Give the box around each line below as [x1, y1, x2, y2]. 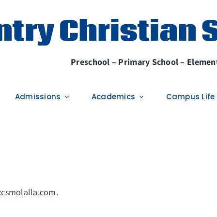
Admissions [15, 92, 61, 102]
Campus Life [166, 92, 215, 102]
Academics [92, 92, 136, 102]
